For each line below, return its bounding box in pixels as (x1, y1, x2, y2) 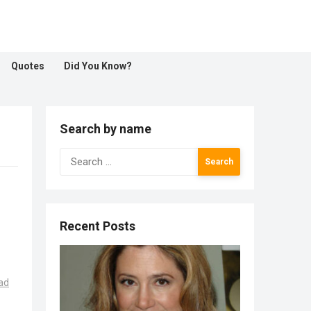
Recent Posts (60, 219, 135, 233)
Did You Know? (64, 60, 132, 72)
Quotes (11, 60, 44, 72)
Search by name (60, 121, 151, 136)
